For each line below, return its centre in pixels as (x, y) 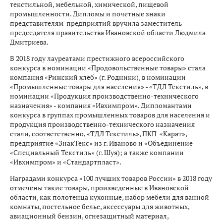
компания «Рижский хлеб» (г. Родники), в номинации (98, 77)
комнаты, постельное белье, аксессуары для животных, (100, 206)
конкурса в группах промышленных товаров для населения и (110, 115)
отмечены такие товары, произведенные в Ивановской (99, 188)
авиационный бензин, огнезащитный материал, (89, 216)
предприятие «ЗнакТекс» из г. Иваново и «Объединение (101, 143)
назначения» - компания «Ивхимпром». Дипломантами (101, 105)
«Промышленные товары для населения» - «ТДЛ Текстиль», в (109, 86)
